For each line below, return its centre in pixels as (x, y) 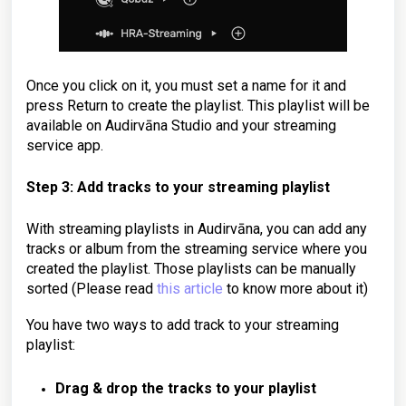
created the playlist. (90, 269)
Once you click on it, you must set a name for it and (186, 86)
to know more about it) (295, 289)
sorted (49, 289)
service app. (65, 146)
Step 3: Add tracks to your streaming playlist (178, 188)
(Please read (114, 289)
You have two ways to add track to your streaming (183, 325)
